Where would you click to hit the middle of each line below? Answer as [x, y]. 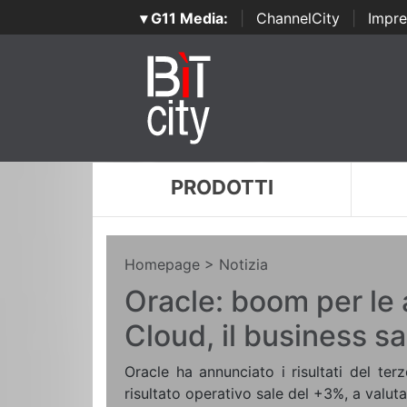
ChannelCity [298, 18]
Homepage [162, 264]
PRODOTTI [222, 187]
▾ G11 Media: [184, 18]
